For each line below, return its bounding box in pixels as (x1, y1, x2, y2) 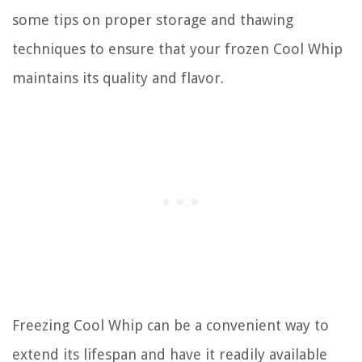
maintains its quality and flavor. (12, 69, 224, 86)
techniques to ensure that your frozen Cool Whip (12, 40, 343, 57)
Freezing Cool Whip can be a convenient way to (12, 316, 329, 334)
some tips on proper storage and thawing (12, 11, 293, 28)
